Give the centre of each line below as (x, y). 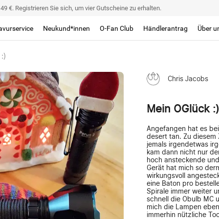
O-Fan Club (117, 28)
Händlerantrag (166, 28)
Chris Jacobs (188, 79)
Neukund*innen (67, 28)
